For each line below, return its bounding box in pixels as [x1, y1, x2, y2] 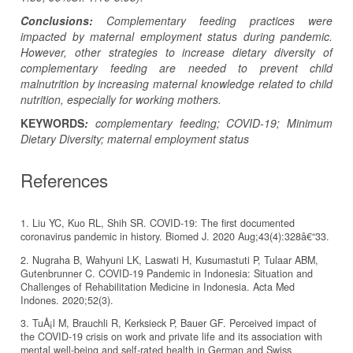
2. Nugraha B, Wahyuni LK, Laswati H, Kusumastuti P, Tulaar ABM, [20, 252, 318, 267]
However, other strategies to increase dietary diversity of [20, 44, 333, 61]
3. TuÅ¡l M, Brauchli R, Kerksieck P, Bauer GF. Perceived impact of [20, 316, 317, 331]
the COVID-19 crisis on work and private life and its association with [20, 329, 322, 344]
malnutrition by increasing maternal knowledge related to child [20, 76, 333, 92]
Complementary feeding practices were [106, 13, 333, 29]
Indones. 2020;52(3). [20, 292, 113, 307]
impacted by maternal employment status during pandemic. [20, 28, 333, 45]
